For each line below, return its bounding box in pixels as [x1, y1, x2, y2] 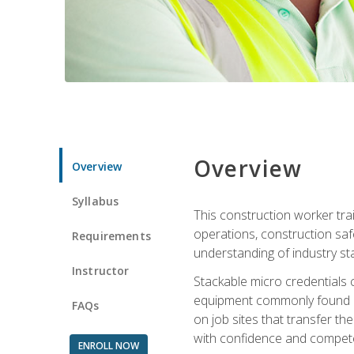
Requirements [72, 228, 151, 243]
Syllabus [72, 193, 119, 209]
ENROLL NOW [77, 338, 139, 352]
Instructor [72, 262, 130, 278]
